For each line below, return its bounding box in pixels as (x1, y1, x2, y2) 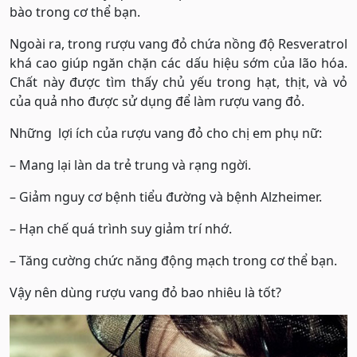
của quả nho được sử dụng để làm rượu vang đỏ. (10, 92, 304, 110)
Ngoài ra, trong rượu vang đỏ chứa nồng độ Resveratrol (10, 35, 347, 53)
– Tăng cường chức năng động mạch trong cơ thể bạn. (10, 252, 337, 269)
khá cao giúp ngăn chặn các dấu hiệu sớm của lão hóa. (10, 54, 347, 72)
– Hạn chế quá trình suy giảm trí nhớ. (10, 220, 232, 237)
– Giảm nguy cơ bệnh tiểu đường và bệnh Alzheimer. (10, 188, 322, 206)
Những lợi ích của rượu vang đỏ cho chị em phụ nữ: (10, 124, 322, 142)
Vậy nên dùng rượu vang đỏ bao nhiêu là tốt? (10, 284, 281, 301)
